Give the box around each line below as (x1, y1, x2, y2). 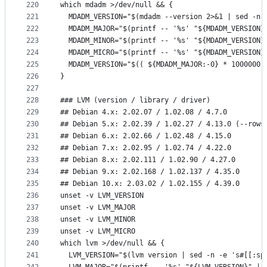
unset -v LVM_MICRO (60, 227, 135, 236)
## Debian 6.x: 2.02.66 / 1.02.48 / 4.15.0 (60, 132, 231, 141)
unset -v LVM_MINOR (60, 215, 135, 224)
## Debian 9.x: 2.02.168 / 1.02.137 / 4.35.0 (60, 167, 240, 176)
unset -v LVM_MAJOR (60, 203, 135, 212)
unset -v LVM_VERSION (60, 191, 144, 200)
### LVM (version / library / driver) (60, 96, 210, 105)
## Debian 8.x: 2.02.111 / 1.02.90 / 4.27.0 (60, 156, 235, 164)
